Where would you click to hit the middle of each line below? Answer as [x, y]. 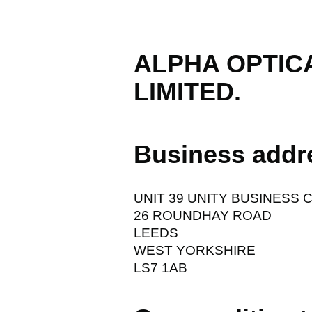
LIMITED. [187, 91]
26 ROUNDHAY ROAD [203, 215]
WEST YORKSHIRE [195, 250]
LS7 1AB [161, 267]
